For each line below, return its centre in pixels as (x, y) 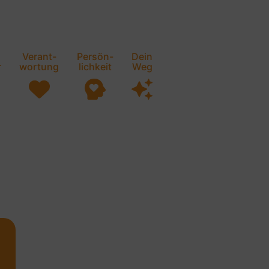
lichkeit (95, 67)
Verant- (39, 57)
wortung (39, 67)
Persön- (95, 57)
